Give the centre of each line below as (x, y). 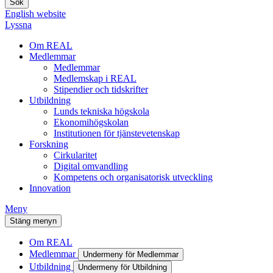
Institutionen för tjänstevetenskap (117, 133)
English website (35, 14)
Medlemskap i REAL (95, 79)
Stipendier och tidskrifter (101, 90)
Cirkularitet (75, 155)
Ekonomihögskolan (91, 122)
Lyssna (18, 25)
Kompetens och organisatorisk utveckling (133, 177)
